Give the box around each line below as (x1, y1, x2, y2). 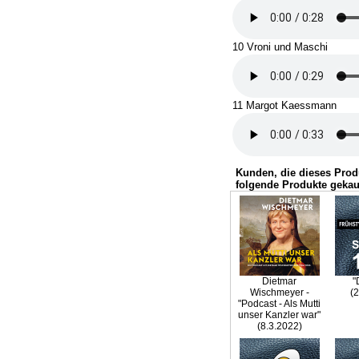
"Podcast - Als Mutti (238, 298, 321, 309)
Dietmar (262, 276, 296, 287)
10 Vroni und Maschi (232, 41, 328, 53)
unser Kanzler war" (238, 309, 321, 321)
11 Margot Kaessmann (232, 99, 337, 111)
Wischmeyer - (249, 287, 309, 298)
